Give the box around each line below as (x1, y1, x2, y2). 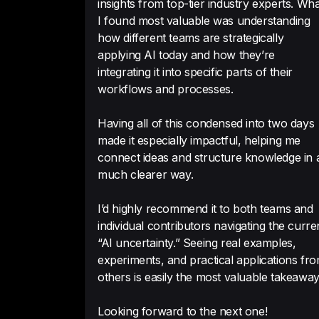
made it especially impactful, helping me (98, 133, 300, 147)
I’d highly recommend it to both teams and (98, 202, 313, 216)
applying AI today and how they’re (98, 48, 275, 62)
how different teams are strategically (98, 31, 284, 45)
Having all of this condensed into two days (98, 116, 315, 130)
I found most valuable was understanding (98, 14, 310, 28)
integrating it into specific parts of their (98, 65, 293, 79)
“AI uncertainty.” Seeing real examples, (98, 236, 296, 250)
